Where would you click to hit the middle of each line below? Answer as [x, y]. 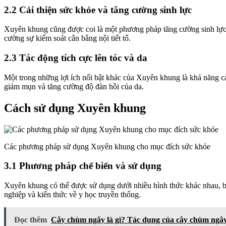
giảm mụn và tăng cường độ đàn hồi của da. [74, 86]
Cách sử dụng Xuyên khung [75, 108]
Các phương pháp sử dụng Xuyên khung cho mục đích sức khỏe [107, 146]
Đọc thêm [31, 220]
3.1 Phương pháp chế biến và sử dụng [83, 166]
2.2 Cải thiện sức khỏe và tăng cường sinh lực [98, 10]
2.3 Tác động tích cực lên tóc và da [76, 58]
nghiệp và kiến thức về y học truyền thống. [72, 195]
